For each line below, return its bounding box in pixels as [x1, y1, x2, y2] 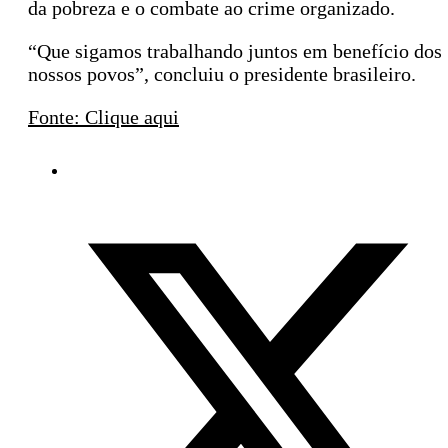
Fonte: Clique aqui [28, 106, 179, 129]
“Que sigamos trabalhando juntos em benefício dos [28, 40, 442, 63]
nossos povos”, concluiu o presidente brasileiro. [28, 63, 416, 86]
